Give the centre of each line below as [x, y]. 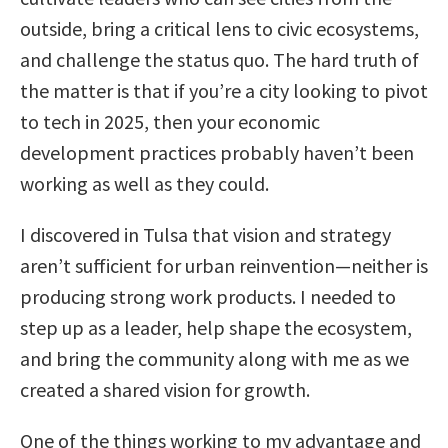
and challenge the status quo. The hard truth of [219, 59]
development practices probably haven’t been [217, 152]
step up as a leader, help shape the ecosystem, [216, 327]
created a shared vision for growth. [165, 389]
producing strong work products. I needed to [208, 296]
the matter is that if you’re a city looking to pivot [224, 90]
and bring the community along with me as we [214, 358]
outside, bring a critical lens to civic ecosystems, [219, 28]
